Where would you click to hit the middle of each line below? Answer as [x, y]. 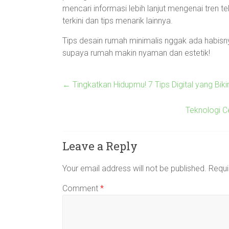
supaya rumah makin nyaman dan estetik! [136, 53]
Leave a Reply [100, 146]
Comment [81, 188]
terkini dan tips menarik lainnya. [118, 21]
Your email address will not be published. [134, 168]
